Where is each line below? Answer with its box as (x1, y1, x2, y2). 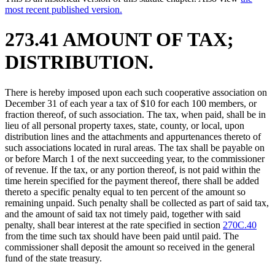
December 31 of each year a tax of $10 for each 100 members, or (5, 98, 257, 109)
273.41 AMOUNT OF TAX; (5, 28, 234, 51)
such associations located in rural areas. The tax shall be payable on (5, 142, 265, 153)
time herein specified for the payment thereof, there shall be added (5, 175, 259, 186)
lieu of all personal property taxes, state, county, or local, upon (5, 120, 244, 131)
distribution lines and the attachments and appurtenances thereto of (5, 131, 261, 142)
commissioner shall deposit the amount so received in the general (5, 241, 255, 252)
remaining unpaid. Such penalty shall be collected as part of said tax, (5, 197, 269, 208)
